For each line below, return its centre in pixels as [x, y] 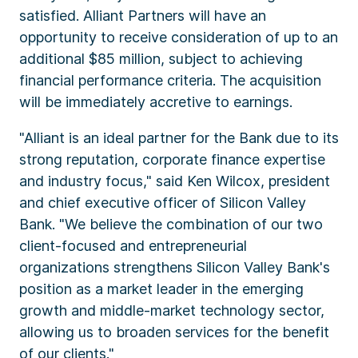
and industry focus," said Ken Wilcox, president [175, 181]
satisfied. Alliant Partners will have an [143, 16]
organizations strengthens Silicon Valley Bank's [175, 267]
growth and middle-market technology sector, [172, 310]
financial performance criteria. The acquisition [170, 80]
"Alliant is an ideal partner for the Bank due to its [179, 138]
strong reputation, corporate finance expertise [172, 159]
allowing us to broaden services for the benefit [174, 332]
